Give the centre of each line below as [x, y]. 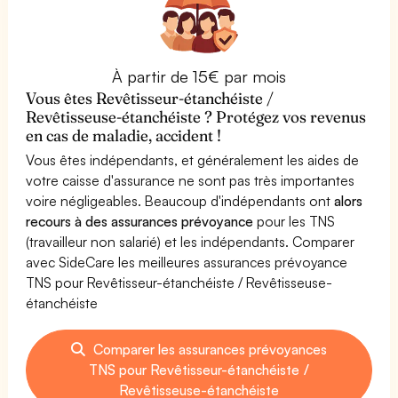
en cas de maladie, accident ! [124, 135]
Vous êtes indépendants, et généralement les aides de [193, 159]
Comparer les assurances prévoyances [208, 349]
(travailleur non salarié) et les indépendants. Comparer [191, 241]
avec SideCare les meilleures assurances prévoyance [187, 262]
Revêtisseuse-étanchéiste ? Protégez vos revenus [196, 116]
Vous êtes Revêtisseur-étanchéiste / [150, 98]
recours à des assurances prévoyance [140, 221]
